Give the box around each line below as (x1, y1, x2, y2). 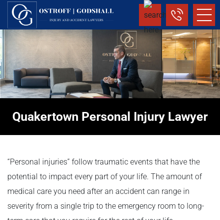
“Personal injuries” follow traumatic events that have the (7, 157, 200, 167)
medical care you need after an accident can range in (7, 187, 190, 196)
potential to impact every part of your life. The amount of (7, 172, 202, 182)
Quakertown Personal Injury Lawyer (12, 110, 208, 124)
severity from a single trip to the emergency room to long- (7, 201, 204, 211)
